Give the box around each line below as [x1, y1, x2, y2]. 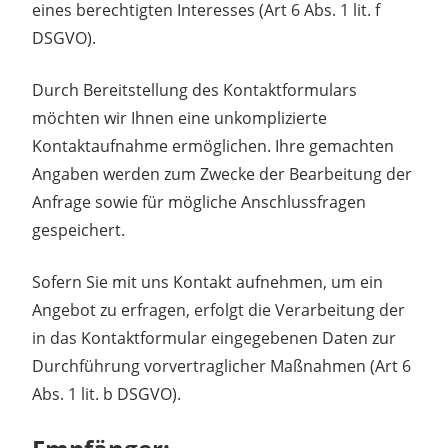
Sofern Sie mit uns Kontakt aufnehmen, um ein [32, 270, 383, 293]
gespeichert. [32, 218, 125, 241]
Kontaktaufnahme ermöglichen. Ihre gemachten [32, 134, 394, 157]
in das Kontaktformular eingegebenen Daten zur [32, 326, 396, 349]
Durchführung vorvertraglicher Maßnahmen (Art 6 [32, 354, 411, 377]
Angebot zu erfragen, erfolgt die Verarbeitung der [32, 298, 405, 321]
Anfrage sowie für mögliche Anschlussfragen [32, 190, 366, 213]
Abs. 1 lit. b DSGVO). [32, 382, 181, 405]
